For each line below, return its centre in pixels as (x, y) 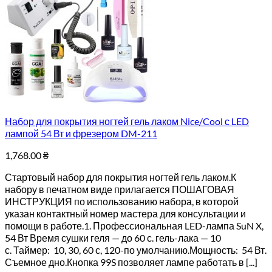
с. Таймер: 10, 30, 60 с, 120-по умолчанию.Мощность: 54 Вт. (136, 250)
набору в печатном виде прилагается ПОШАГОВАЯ (120, 189)
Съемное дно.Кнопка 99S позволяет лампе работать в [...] (131, 262)
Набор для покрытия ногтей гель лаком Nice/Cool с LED (127, 121)
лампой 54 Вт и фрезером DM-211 (81, 133)
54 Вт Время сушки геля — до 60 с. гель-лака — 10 (113, 238)
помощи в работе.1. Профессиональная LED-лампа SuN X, (134, 226)
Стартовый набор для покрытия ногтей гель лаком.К (121, 177)
